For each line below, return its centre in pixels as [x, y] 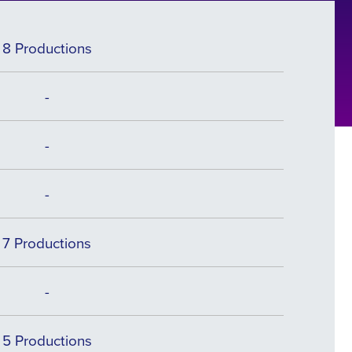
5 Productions [47, 340]
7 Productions [47, 242]
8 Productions [47, 48]
